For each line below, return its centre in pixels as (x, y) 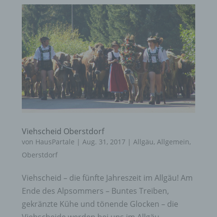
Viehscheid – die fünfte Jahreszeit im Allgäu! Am (107, 178)
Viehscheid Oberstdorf (63, 131)
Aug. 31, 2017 (104, 141)
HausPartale (55, 141)
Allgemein (173, 141)
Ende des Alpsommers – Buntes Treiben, (95, 191)
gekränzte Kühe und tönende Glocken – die (100, 204)
